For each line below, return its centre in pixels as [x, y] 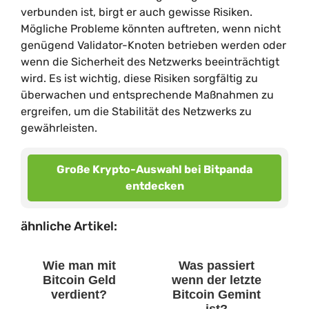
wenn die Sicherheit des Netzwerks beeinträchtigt [150, 62]
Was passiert [216, 266]
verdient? [79, 295]
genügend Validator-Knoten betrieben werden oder [153, 45]
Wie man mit [79, 266]
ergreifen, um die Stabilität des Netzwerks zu [136, 111]
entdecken [154, 186]
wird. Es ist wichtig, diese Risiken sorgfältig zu [139, 78]
